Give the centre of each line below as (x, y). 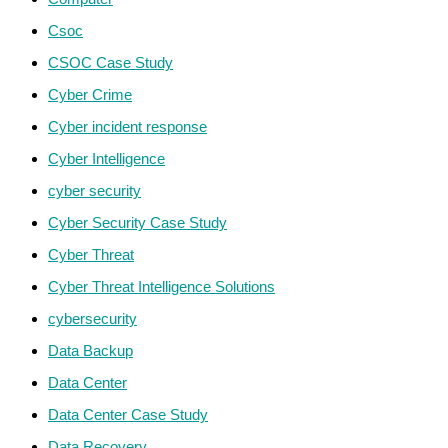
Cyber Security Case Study (137, 222)
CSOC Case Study (110, 62)
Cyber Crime (90, 94)
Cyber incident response (127, 126)
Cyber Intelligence (106, 158)
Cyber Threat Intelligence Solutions (161, 286)
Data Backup (90, 350)
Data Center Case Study (128, 414)
